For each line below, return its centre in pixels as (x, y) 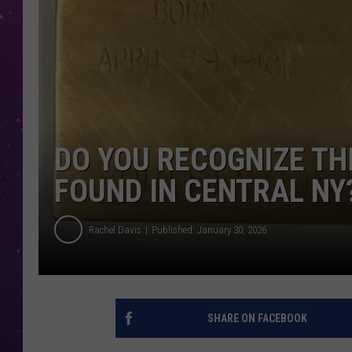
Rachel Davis (115, 229)
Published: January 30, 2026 (209, 229)
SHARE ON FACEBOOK (257, 319)
